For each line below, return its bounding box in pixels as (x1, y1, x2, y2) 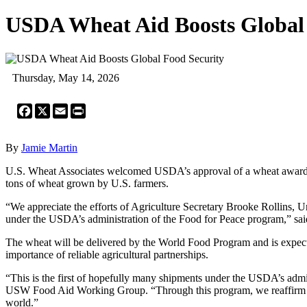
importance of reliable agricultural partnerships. (5, 248, 208, 260)
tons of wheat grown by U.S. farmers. (5, 177, 169, 189)
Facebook (32, 102, 75, 114)
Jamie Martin (21, 141, 77, 153)
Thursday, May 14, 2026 (12, 71, 119, 84)
